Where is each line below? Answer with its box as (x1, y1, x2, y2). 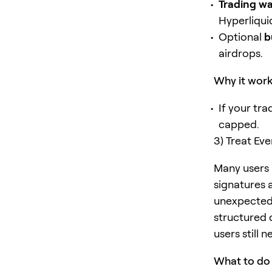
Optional (219, 30, 264, 43)
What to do (214, 254, 270, 267)
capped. (219, 117, 259, 131)
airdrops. (219, 46, 263, 59)
